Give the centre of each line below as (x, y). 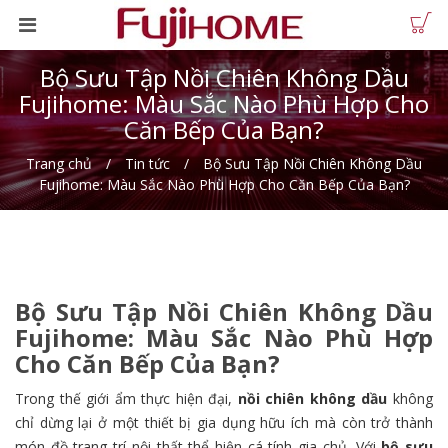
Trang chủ (59, 163)
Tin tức (147, 163)
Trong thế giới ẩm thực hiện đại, (126, 398)
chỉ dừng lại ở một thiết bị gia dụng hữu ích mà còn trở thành (224, 422)
